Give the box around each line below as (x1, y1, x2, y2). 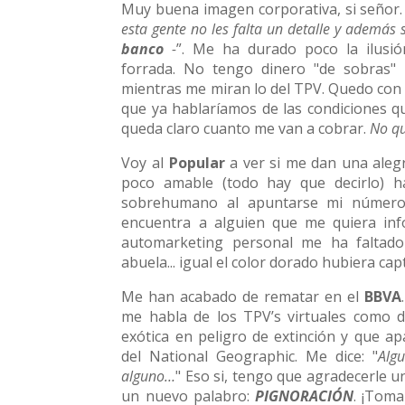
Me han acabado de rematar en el (121, 287, 364, 307)
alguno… (121, 366, 176, 387)
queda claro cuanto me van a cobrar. (121, 118, 371, 139)
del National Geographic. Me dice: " (121, 346, 379, 367)
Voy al (121, 153, 169, 174)
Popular (168, 153, 225, 174)
